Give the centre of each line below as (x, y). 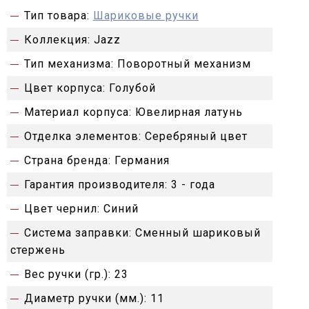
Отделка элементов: (83, 137)
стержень (38, 250)
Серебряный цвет (196, 137)
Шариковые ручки (146, 16)
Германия (142, 161)
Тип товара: (57, 16)
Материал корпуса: (78, 112)
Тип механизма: (69, 64)
